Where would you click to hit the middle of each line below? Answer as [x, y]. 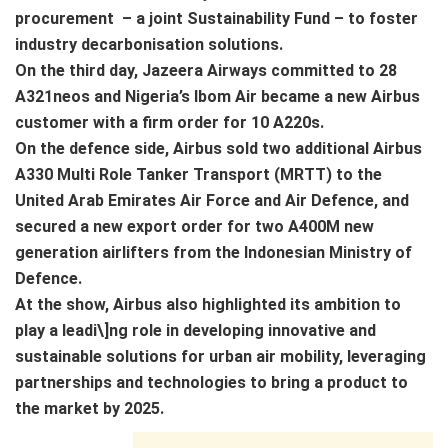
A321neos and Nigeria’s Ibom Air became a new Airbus [217, 96]
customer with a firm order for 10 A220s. [169, 122]
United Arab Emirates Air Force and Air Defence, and [212, 200]
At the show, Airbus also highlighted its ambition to [208, 304]
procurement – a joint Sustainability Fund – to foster [216, 18]
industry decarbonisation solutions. [151, 44]
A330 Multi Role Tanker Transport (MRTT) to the [198, 174]
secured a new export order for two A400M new [194, 226]
